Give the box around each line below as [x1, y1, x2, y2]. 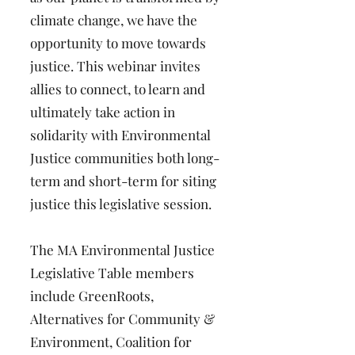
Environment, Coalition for [30, 333, 192, 350]
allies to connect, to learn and [30, 80, 205, 97]
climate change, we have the [30, 11, 197, 29]
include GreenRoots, [30, 287, 154, 304]
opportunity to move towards [30, 34, 206, 52]
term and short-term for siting [30, 172, 216, 189]
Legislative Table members [30, 264, 194, 281]
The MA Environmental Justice [30, 241, 215, 258]
